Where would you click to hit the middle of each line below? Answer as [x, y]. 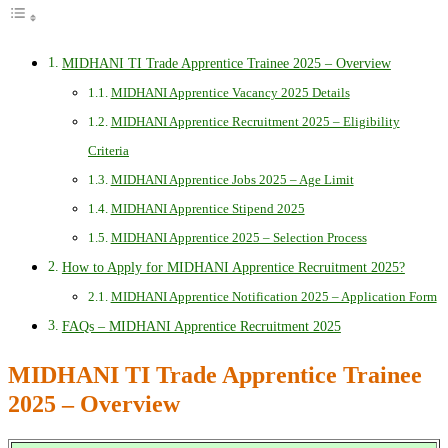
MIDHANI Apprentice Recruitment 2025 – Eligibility [255, 122]
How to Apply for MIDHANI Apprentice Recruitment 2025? [233, 267]
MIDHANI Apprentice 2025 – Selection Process [238, 238]
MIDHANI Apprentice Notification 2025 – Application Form [273, 297]
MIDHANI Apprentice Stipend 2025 [207, 209]
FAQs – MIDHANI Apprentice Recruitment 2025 [201, 326]
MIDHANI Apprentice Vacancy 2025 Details [230, 93]
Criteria [108, 151]
